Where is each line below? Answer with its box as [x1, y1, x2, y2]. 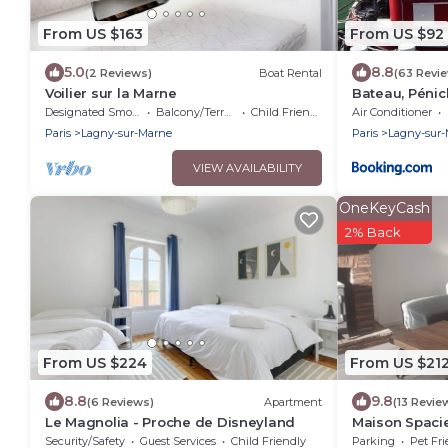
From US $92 [350, 24, 444, 43]
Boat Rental [259, 65, 322, 80]
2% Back [345, 224, 401, 241]
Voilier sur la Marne [45, 85, 177, 102]
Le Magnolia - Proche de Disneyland [45, 414, 296, 431]
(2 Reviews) [85, 65, 152, 80]
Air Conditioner [352, 105, 432, 120]
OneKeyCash [339, 199, 430, 218]
